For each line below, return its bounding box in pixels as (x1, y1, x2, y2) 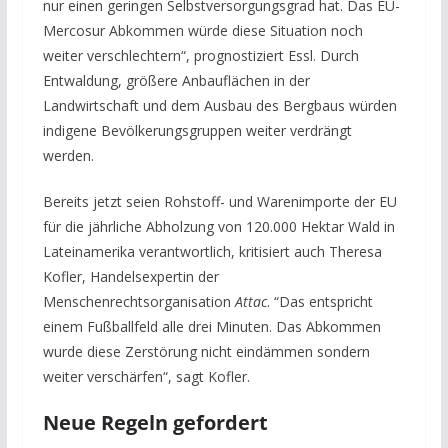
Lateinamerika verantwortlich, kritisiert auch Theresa (42, 241, 382, 261)
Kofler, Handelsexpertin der (42, 266, 219, 286)
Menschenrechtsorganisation (42, 291, 235, 311)
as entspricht (289, 291, 373, 311)
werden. (42, 145, 94, 165)
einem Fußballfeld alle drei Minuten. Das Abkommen (42, 316, 381, 336)
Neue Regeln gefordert (42, 408, 268, 436)
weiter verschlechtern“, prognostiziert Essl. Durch (42, 45, 359, 65)
